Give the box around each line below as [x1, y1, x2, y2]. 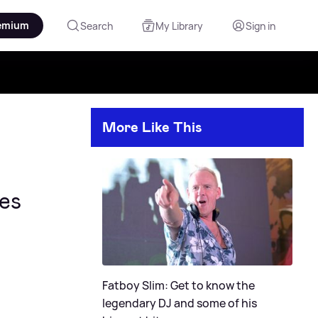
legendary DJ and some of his [102, 295, 257, 311]
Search [80, 18, 113, 33]
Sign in [246, 18, 275, 33]
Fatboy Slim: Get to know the [102, 277, 255, 293]
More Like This [102, 118, 202, 136]
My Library [155, 18, 203, 33]
